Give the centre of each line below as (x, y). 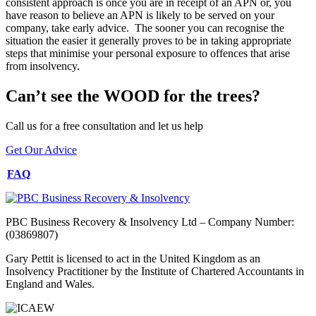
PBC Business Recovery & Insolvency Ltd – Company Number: (150, 221)
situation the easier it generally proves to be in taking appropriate (148, 40)
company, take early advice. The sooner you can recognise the (145, 28)
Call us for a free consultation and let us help (104, 126)
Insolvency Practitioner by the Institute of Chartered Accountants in (155, 271)
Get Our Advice (41, 150)
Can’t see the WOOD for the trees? (133, 96)
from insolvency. (43, 66)
